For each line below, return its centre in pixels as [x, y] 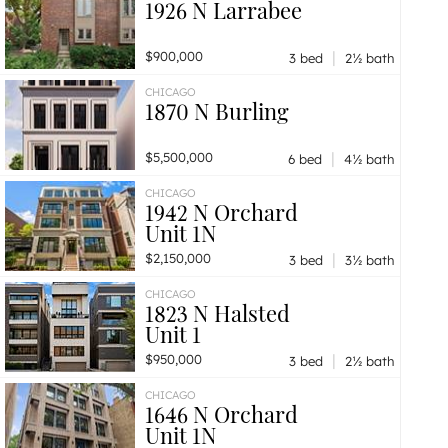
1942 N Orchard [221, 212]
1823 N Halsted [217, 313]
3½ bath [368, 260]
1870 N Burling [217, 111]
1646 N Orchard [221, 414]
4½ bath [367, 159]
